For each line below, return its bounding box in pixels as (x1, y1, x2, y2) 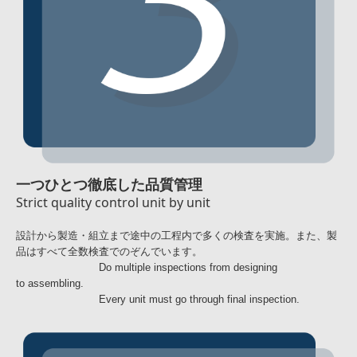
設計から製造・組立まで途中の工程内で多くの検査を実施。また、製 (16, 229, 337, 242)
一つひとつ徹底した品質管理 (16, 177, 202, 194)
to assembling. (16, 277, 84, 290)
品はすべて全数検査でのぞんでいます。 (16, 245, 202, 258)
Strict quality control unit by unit (16, 194, 210, 212)
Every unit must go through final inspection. (16, 293, 300, 306)
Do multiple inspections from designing (16, 261, 277, 274)
